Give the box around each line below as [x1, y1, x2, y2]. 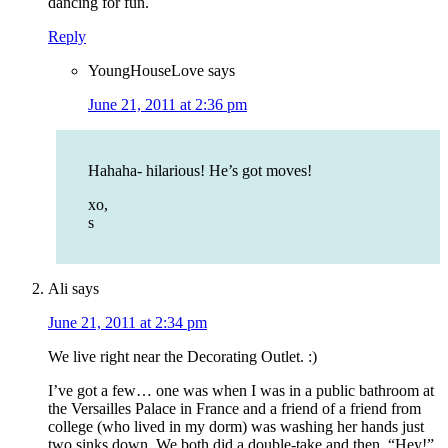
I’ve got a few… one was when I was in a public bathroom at [48, 382, 434, 400]
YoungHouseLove [88, 62, 204, 80]
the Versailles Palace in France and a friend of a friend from [48, 400, 421, 418]
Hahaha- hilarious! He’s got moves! [88, 162, 312, 180]
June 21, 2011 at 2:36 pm [88, 96, 247, 114]
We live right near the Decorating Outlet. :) [48, 348, 317, 366]
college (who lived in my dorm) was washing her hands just [48, 418, 424, 436]
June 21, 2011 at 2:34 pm [48, 314, 207, 332]
